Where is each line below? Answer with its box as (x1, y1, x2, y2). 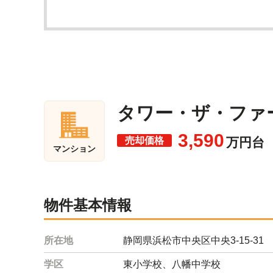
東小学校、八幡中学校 (123, 259, 221, 269)
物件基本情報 (44, 197, 132, 213)
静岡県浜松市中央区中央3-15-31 (123, 235, 264, 246)
